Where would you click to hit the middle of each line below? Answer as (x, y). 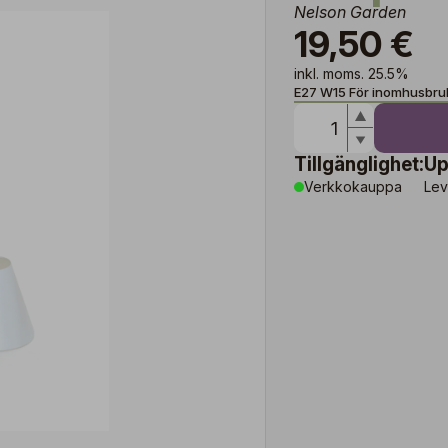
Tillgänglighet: (359, 164)
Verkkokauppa (353, 186)
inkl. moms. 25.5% (351, 73)
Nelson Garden (350, 12)
